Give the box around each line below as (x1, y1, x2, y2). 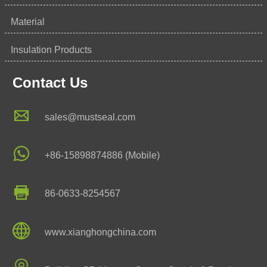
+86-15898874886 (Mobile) (45, 150, 160, 160)
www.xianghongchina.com (45, 226, 157, 237)
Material (11, 16, 45, 27)
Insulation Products (11, 44, 92, 55)
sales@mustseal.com (45, 111, 136, 122)
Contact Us (12, 74, 88, 91)
